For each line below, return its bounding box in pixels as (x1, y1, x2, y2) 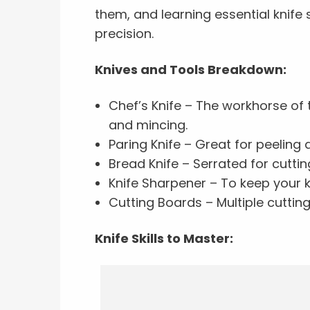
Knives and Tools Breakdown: (95, 61, 286, 78)
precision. (95, 25, 154, 42)
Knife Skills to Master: (95, 230, 233, 247)
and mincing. (109, 116, 188, 134)
